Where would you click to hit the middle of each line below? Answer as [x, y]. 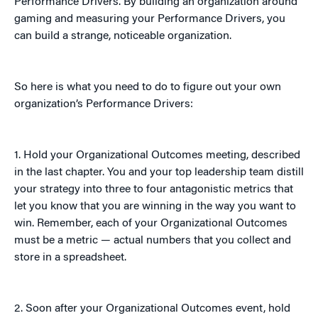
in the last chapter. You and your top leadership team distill [159, 173]
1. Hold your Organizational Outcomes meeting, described [157, 156]
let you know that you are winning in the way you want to [155, 207]
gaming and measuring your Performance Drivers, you [150, 20]
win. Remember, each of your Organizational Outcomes [151, 224]
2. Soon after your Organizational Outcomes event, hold [152, 309]
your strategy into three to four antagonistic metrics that [154, 190]
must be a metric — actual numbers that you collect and [153, 241]
